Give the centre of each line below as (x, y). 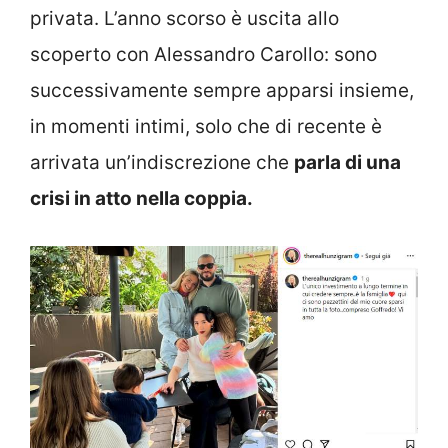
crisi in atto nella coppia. (141, 199)
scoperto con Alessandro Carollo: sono (203, 55)
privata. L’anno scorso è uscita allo (184, 19)
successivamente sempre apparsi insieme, (222, 91)
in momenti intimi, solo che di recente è (206, 127)
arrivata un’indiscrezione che (162, 163)
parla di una (347, 163)
